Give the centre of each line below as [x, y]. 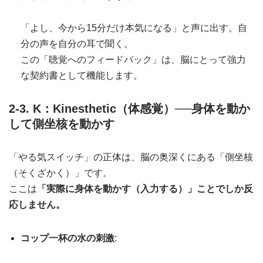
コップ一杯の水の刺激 [68, 238]
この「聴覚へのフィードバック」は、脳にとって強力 [133, 60]
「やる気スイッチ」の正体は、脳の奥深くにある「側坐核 [131, 157]
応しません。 [37, 205]
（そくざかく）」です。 [60, 173]
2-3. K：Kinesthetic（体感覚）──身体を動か [129, 109]
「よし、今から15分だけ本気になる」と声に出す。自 [134, 28]
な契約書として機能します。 [82, 76]
